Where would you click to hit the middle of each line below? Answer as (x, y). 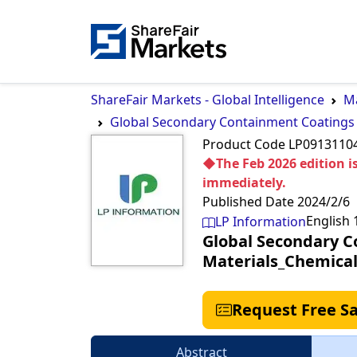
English (328, 221)
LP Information (261, 222)
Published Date (248, 202)
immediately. (244, 182)
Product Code (244, 144)
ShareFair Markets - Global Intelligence (208, 100)
